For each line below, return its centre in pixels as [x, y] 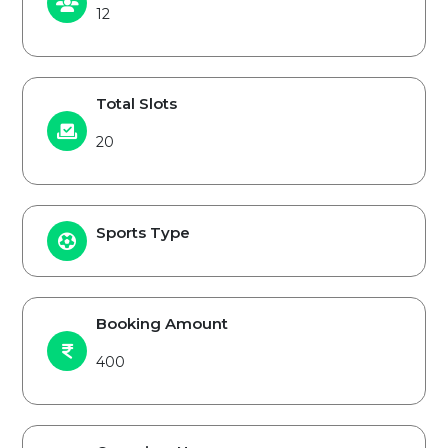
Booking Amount [162, 323]
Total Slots [136, 103]
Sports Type [143, 232]
